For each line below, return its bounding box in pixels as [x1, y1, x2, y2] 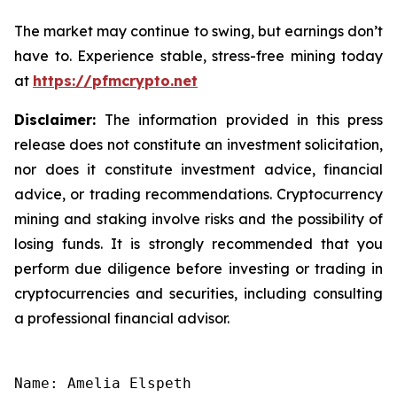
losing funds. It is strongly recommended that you [14, 234, 383, 253]
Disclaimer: [14, 110, 105, 128]
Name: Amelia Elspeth [14, 374, 191, 392]
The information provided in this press [105, 110, 384, 128]
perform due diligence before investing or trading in [14, 259, 383, 277]
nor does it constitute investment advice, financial [14, 160, 383, 178]
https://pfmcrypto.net [33, 71, 198, 90]
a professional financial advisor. [14, 308, 230, 327]
